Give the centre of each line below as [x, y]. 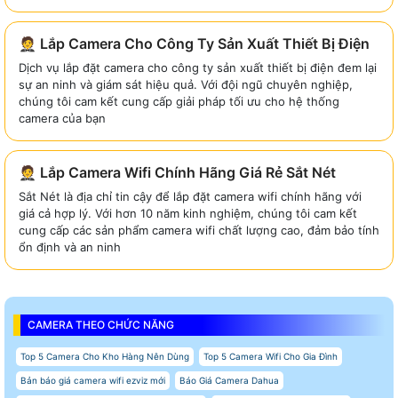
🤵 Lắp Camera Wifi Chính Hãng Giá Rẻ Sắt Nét [177, 172]
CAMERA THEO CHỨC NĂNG [101, 324]
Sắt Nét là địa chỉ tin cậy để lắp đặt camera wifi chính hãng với [190, 196]
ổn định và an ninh [70, 247]
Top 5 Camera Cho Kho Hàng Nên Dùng [105, 356]
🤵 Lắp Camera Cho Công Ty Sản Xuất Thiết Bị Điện [194, 43]
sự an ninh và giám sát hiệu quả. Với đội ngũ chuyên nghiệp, [186, 84]
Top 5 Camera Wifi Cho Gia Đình [271, 356]
